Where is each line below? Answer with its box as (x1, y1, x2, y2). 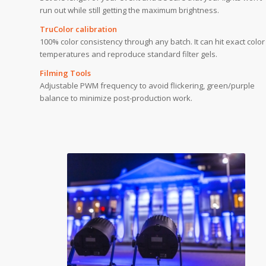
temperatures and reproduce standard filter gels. (40, 48, 217, 59)
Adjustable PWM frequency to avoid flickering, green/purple (40, 80, 255, 91)
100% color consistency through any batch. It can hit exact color (40, 36, 265, 47)
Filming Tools (40, 68, 91, 78)
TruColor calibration (40, 23, 117, 34)
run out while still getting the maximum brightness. (40, 4, 219, 15)
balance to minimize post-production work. (40, 93, 192, 103)
